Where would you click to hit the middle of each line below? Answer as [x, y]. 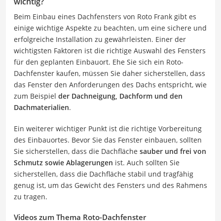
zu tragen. [31, 196]
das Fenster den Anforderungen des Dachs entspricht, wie [110, 84]
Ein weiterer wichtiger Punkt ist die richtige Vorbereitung [108, 128]
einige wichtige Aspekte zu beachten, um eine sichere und [110, 28]
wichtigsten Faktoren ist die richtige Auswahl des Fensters [110, 50]
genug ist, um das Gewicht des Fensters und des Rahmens [110, 185]
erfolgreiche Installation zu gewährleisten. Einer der [100, 39]
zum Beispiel [36, 96]
